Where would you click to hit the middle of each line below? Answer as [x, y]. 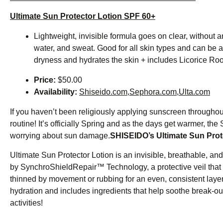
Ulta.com [194, 92]
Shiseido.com [103, 92]
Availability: [56, 92]
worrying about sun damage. [60, 136]
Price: [46, 80]
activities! [26, 203]
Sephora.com [153, 92]
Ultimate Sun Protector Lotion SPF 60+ [83, 16]
